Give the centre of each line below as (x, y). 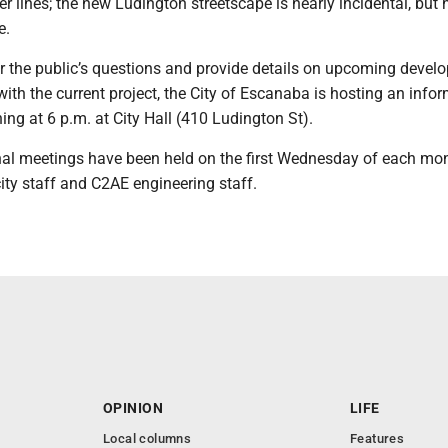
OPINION (133, 408)
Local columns (147, 438)
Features (377, 438)
